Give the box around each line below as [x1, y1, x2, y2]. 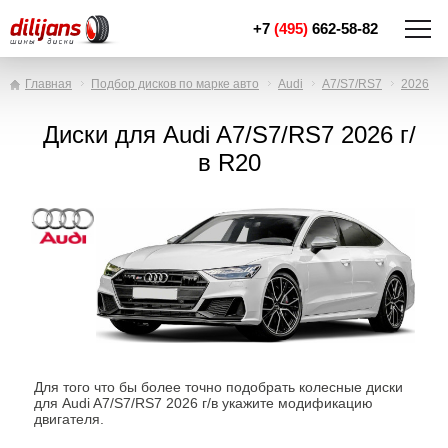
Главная [25, 77, 72, 91]
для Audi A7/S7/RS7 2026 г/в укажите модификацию [34, 395, 373, 411]
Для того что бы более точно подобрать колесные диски [34, 379, 403, 395]
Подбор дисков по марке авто [91, 77, 259, 91]
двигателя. [34, 411, 104, 427]
